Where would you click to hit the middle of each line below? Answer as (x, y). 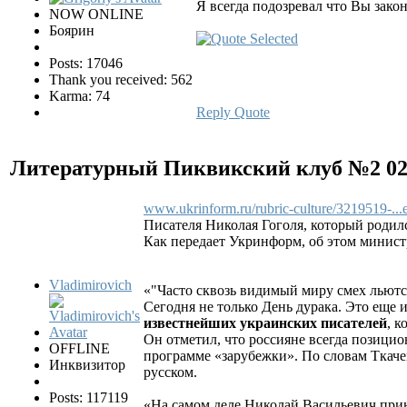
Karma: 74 (79, 95)
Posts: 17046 (86, 63)
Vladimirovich (90, 285)
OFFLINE (79, 349)
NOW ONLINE (96, 14)
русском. (170, 372)
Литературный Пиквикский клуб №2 (198, 168)
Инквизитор (87, 365)
